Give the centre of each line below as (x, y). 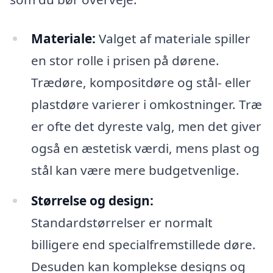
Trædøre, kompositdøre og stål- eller (141, 82)
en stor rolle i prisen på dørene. (125, 60)
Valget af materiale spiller (173, 38)
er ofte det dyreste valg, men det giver (146, 126)
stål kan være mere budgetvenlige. (135, 170)
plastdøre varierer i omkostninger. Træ (146, 104)
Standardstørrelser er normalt (122, 222)
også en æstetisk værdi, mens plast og (145, 148)
